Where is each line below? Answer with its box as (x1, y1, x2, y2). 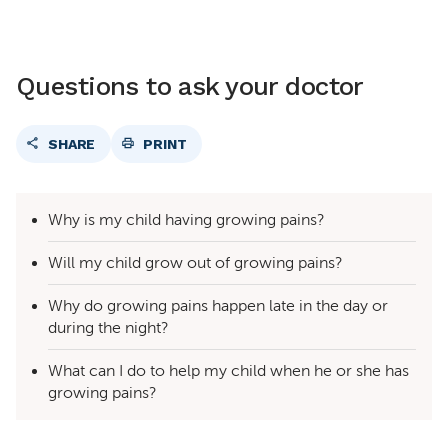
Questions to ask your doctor (16, 71, 364, 101)
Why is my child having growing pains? (48, 211, 325, 229)
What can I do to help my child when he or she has (48, 362, 409, 380)
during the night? (48, 319, 169, 337)
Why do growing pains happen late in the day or (48, 297, 388, 315)
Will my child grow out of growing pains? (48, 254, 343, 272)
